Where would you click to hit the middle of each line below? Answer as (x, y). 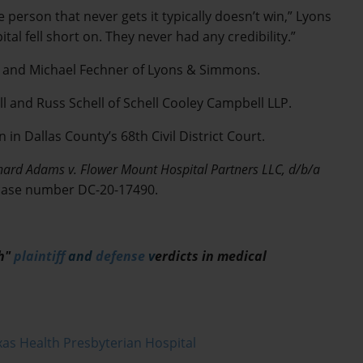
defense (120, 256)
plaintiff (39, 256)
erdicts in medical (211, 256)
